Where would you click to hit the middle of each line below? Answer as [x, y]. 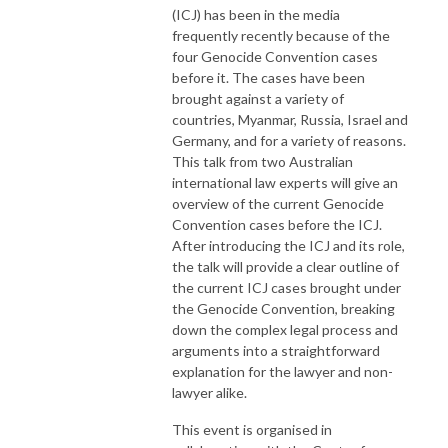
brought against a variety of [258, 98]
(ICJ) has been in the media [256, 14]
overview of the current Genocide [278, 203]
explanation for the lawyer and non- [282, 371]
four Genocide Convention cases [275, 56]
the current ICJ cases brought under [286, 287]
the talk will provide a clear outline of [285, 266]
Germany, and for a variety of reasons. [289, 140]
